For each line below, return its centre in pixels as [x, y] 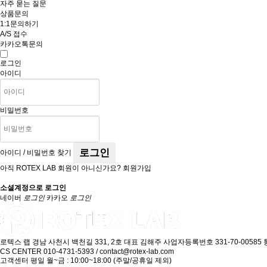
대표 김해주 [143, 242]
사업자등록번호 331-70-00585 [212, 242]
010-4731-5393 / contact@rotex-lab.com [109, 251]
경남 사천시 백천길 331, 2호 [78, 242]
